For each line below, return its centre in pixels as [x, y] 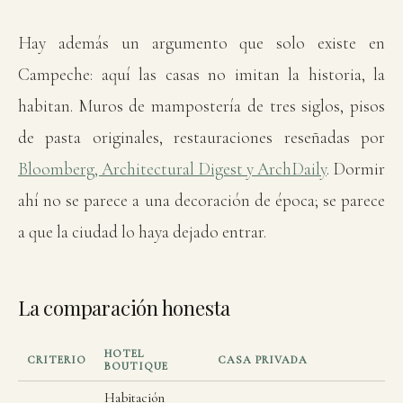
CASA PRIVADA [263, 360]
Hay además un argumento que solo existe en [201, 43]
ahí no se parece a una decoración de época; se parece [201, 200]
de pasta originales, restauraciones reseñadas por [201, 137]
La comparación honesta [125, 308]
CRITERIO [57, 360]
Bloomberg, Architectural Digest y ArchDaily [172, 169]
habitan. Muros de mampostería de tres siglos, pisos [201, 106]
